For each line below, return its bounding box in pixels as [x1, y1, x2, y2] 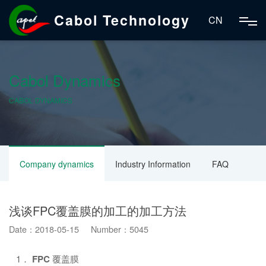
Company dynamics [20, 158, 94, 170]
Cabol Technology [53, 10, 190, 30]
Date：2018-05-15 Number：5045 [9, 223, 148, 235]
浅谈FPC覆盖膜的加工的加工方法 [9, 202, 186, 219]
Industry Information [115, 158, 191, 170]
